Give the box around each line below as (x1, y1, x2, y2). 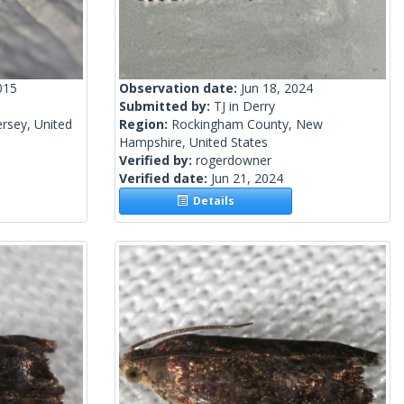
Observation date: (119, 79, 241, 97)
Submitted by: (119, 97, 214, 115)
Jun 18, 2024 (241, 79, 313, 97)
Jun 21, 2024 (211, 170, 283, 188)
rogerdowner (196, 151, 271, 170)
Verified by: (119, 151, 196, 170)
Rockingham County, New (171, 115, 323, 133)
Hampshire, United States (119, 133, 268, 151)
